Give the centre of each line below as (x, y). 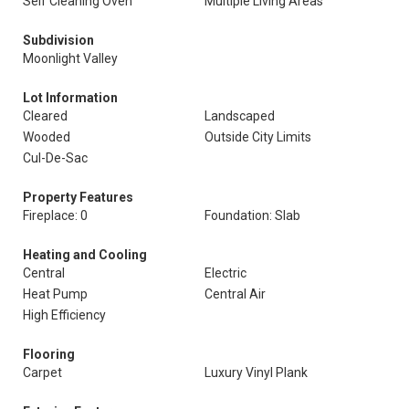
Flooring (49, 354)
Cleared (45, 116)
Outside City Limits (258, 137)
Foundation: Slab (252, 215)
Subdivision (58, 40)
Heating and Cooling (85, 255)
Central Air (235, 294)
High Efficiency (64, 315)
